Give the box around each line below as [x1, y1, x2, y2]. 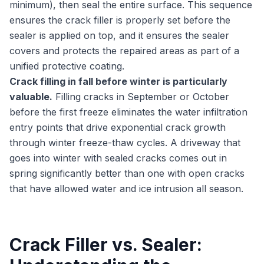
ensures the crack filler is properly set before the [9, 14, 230, 26]
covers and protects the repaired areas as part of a [9, 45, 239, 57]
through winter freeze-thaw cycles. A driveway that [9, 137, 240, 148]
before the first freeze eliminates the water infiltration [9, 106, 247, 118]
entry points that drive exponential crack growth [9, 121, 226, 133]
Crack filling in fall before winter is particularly [9, 75, 227, 87]
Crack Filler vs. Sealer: [9, 234, 202, 255]
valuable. [9, 91, 52, 103]
